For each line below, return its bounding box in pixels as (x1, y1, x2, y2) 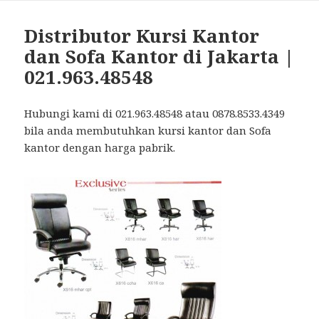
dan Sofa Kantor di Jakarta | (24, 43, 295, 69)
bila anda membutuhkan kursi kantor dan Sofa (24, 122, 272, 137)
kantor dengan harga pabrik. (24, 140, 176, 155)
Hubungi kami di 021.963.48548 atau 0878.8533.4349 (24, 105, 286, 120)
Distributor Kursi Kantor (24, 22, 260, 48)
